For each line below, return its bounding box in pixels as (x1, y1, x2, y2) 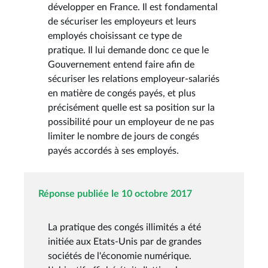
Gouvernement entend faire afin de (48, 59, 194, 69)
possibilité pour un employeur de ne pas (48, 117, 214, 127)
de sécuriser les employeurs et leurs (48, 16, 196, 26)
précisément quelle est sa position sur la (48, 102, 215, 112)
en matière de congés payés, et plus (48, 88, 196, 98)
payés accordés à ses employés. (48, 145, 179, 156)
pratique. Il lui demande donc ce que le (48, 45, 209, 55)
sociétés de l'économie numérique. (48, 251, 191, 261)
